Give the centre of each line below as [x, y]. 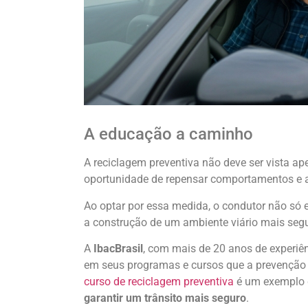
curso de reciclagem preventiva [159, 281]
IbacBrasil [118, 248]
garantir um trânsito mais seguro [165, 298]
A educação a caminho [168, 134]
